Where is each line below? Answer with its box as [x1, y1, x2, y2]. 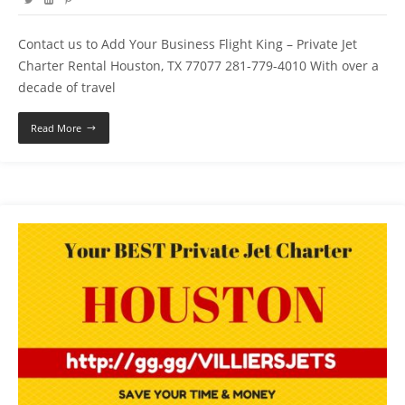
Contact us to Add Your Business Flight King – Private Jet [18, 35, 357, 53]
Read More [31, 121, 81, 136]
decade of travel [18, 79, 116, 97]
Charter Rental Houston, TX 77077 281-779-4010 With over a [18, 57, 379, 75]
